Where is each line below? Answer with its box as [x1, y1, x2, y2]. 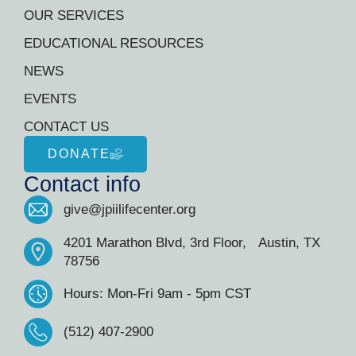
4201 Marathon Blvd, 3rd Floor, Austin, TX [64, 234, 320, 250]
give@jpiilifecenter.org [64, 202, 195, 218]
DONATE [48, 146, 110, 161]
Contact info [24, 171, 141, 196]
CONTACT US [24, 118, 109, 134]
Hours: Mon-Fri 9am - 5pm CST [64, 286, 251, 302]
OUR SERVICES [24, 7, 124, 23]
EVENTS [24, 91, 76, 106]
